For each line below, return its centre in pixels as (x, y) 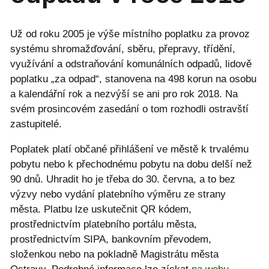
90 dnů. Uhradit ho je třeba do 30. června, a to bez (123, 180)
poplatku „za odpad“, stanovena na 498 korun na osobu (133, 79)
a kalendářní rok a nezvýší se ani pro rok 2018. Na (124, 94)
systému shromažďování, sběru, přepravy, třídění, (123, 49)
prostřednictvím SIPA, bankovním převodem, (111, 240)
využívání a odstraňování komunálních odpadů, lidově (131, 64)
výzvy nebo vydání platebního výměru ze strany (118, 195)
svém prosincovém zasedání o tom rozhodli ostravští (129, 109)
